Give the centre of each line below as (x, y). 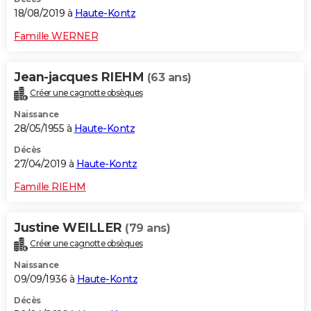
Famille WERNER (56, 36)
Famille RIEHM (50, 186)
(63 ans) (169, 77)
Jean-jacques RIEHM (81, 77)
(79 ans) (148, 228)
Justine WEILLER (69, 227)
